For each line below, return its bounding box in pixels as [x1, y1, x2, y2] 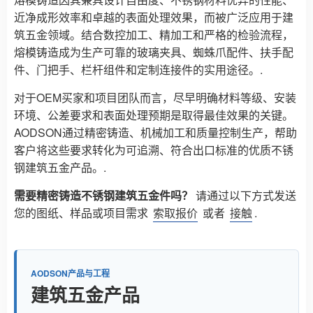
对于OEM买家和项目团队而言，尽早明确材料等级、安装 [14, 89, 296, 106]
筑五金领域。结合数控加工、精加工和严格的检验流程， [14, 27, 293, 43]
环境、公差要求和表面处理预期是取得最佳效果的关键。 [14, 107, 293, 124]
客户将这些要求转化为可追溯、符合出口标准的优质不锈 [14, 142, 293, 159]
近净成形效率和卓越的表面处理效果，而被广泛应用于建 [14, 9, 293, 26]
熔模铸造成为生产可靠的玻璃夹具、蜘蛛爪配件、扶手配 [14, 44, 293, 61]
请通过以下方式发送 [193, 187, 296, 204]
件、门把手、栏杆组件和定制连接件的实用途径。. [14, 61, 263, 78]
